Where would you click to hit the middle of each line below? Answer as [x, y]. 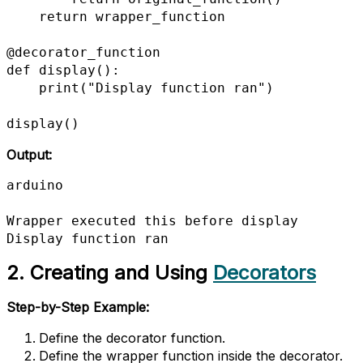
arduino [35, 186]
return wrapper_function [23, 17]
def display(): [63, 70]
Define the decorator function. [132, 337]
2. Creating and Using [110, 273]
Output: [29, 155]
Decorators [265, 273]
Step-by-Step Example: [78, 307]
